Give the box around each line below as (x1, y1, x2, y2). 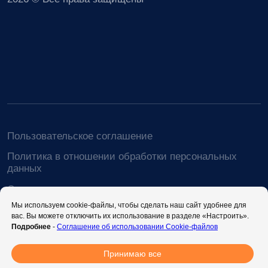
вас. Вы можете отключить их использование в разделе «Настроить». (11, 212, 249, 220)
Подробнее (11, 223, 53, 231)
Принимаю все (103, 249, 162, 258)
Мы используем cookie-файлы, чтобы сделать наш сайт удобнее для (11, 201, 246, 209)
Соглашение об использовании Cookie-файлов (57, 223, 218, 231)
